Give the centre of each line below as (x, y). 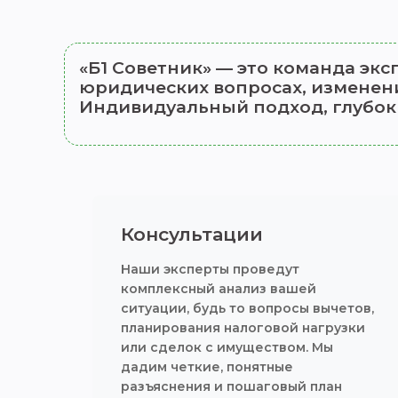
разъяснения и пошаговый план (231, 386)
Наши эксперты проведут (210, 269)
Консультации (192, 234)
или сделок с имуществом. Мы (227, 347)
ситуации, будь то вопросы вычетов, (247, 308)
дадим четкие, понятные (207, 367)
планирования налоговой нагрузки (243, 328)
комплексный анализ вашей (219, 289)
